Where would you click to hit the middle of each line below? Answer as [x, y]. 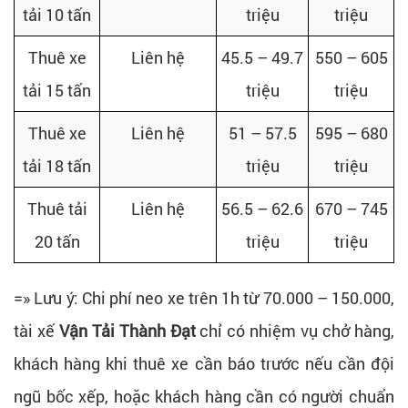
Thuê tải [57, 209]
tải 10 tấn [57, 15]
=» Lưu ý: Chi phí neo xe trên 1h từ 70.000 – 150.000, [204, 298]
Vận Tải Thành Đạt [127, 331]
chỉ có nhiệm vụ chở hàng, [295, 331]
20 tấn [57, 242]
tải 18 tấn [57, 166]
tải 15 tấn [57, 91]
